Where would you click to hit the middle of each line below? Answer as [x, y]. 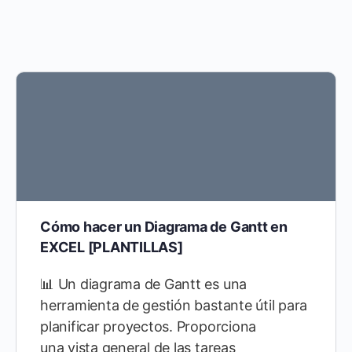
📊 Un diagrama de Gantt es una [144, 284]
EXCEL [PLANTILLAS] [112, 247]
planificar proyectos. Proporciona [148, 326]
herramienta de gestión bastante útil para [174, 305]
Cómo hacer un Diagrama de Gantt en [164, 227]
